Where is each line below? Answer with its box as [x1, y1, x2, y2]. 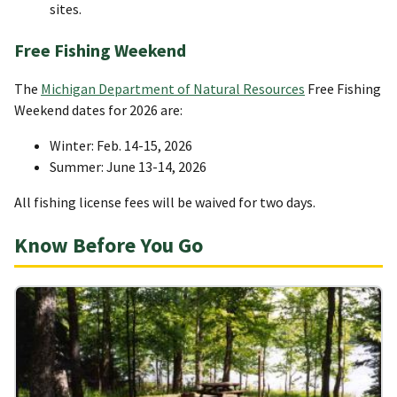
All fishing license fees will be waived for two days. [14, 192, 315, 211]
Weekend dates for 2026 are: [14, 100, 183, 119]
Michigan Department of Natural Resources [41, 79, 305, 97]
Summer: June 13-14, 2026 [50, 157, 206, 175]
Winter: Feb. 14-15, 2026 [50, 136, 192, 154]
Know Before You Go [14, 231, 203, 260]
